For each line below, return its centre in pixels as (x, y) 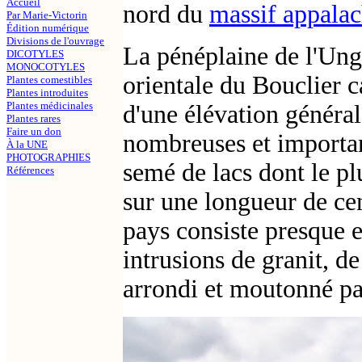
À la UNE (27, 145)
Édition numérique (48, 28)
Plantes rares (34, 119)
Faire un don (34, 132)
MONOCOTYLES (46, 67)
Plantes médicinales (50, 106)
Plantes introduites (47, 93)
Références (30, 170)
